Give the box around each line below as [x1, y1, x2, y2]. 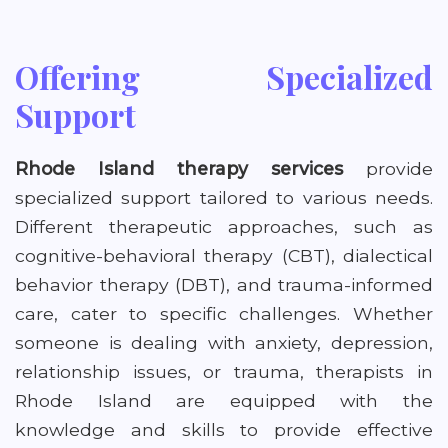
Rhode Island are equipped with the [15, 390, 433, 411]
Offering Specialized [15, 55, 433, 98]
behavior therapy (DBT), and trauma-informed [15, 274, 433, 295]
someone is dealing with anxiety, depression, [15, 332, 433, 353]
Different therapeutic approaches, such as [15, 216, 433, 237]
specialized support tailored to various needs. [15, 187, 433, 208]
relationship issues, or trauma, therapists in [15, 361, 433, 382]
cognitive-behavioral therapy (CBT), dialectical [15, 245, 433, 266]
